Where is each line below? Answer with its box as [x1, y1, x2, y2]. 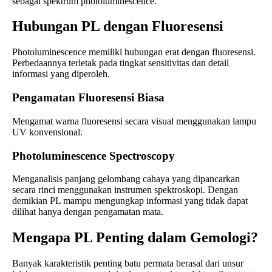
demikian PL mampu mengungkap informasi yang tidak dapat [12, 195, 248, 206]
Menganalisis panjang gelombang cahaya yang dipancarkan [12, 174, 240, 185]
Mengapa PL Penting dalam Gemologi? [12, 229, 258, 246]
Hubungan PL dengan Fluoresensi [12, 18, 223, 35]
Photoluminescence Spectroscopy [12, 149, 175, 162]
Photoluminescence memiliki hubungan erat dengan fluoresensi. [12, 47, 256, 58]
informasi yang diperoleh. [12, 69, 110, 80]
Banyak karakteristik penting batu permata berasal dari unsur [12, 258, 243, 269]
